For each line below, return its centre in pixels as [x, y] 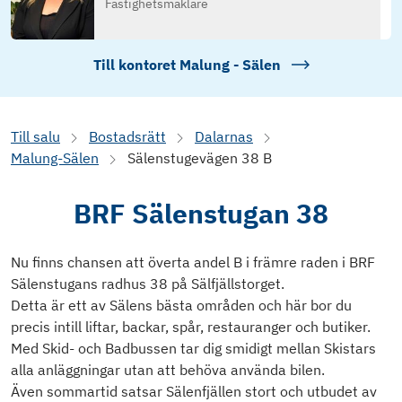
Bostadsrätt [127, 137]
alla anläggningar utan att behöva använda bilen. [168, 370]
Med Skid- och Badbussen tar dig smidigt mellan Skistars [193, 349]
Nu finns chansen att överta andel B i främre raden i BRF [193, 262]
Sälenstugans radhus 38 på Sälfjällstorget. [148, 284]
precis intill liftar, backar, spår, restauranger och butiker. [191, 327]
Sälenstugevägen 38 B [200, 158]
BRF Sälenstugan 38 [201, 214]
